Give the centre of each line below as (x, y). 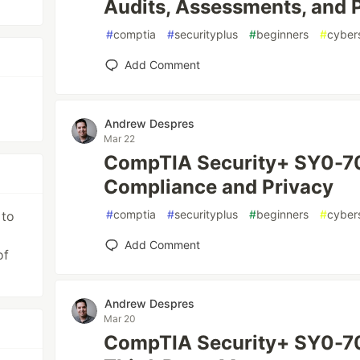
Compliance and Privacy (219, 187)
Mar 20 (120, 319)
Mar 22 (120, 139)
